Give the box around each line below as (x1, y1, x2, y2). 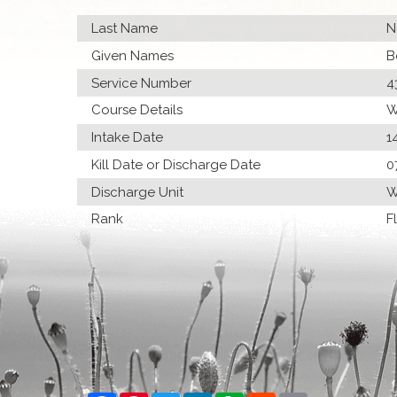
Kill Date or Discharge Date (91, 156, 261, 173)
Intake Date (91, 129, 164, 146)
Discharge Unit (91, 183, 184, 200)
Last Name (91, 19, 159, 36)
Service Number (91, 74, 192, 91)
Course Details (91, 102, 183, 119)
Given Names (91, 47, 175, 64)
